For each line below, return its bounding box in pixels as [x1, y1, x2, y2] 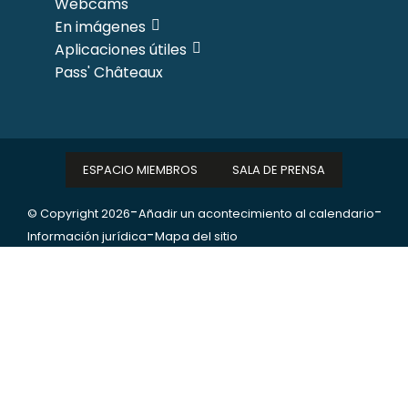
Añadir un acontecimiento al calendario [138, 206, 374, 222]
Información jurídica [27, 229, 147, 245]
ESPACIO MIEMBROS [83, 160, 198, 178]
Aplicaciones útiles [55, 38, 187, 60]
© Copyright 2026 [27, 206, 130, 222]
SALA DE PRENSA [232, 160, 325, 178]
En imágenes [55, 15, 146, 37]
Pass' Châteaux [55, 61, 163, 83]
